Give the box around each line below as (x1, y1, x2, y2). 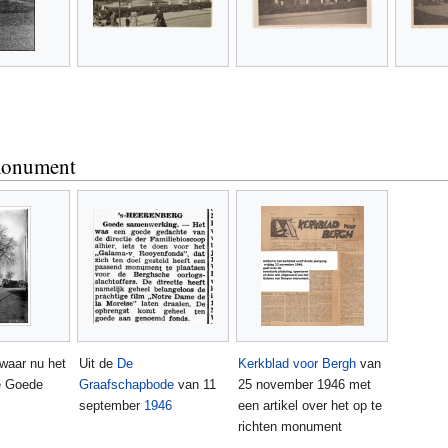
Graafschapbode (79, 376, 174, 392)
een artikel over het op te (238, 397, 382, 413)
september (79, 397, 144, 413)
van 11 (174, 376, 216, 392)
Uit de (79, 355, 117, 371)
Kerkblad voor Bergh (238, 355, 356, 371)
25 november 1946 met (238, 376, 371, 392)
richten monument (238, 418, 342, 434)
